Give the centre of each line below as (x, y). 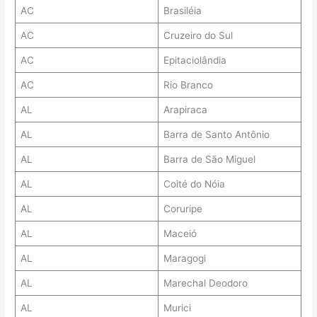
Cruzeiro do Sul (198, 36)
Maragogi (184, 259)
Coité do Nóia (194, 184)
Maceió (180, 234)
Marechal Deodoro (205, 283)
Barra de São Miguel (209, 160)
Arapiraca (185, 110)
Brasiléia (182, 11)
